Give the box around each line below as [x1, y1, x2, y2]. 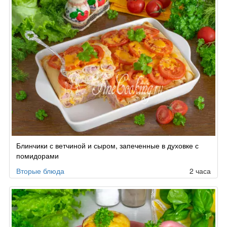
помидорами [16, 150, 59, 161]
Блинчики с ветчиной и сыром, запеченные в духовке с [16, 140, 199, 150]
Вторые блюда [16, 165, 64, 176]
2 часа [190, 165, 211, 176]
